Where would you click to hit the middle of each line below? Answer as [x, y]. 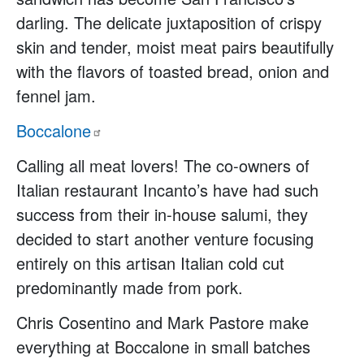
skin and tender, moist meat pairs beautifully [175, 47]
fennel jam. [56, 96]
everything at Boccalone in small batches [163, 346]
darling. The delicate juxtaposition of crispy [169, 23]
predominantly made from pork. [130, 287]
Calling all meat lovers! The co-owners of [163, 165]
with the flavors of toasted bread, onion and [173, 71]
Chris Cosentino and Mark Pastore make [162, 322]
